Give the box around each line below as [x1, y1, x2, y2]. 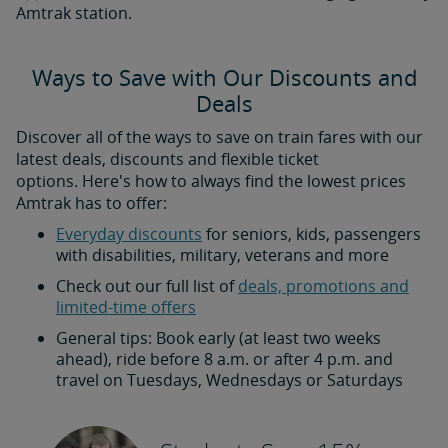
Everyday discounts [56, 223, 202, 245]
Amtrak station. [16, 2, 132, 24]
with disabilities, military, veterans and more [56, 244, 389, 266]
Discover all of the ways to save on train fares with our [16, 126, 423, 148]
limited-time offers [56, 296, 196, 318]
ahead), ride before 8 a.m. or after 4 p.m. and [56, 348, 393, 370]
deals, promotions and [238, 275, 409, 297]
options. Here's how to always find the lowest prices [16, 170, 406, 192]
